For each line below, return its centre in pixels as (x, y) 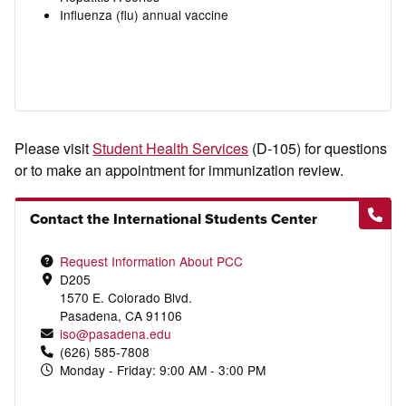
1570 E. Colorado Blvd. (126, 297)
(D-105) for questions (318, 148)
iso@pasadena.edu (115, 333)
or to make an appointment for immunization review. (179, 170)
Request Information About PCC (151, 261)
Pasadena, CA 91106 (121, 315)
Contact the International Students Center (174, 218)
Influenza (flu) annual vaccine (144, 15)
